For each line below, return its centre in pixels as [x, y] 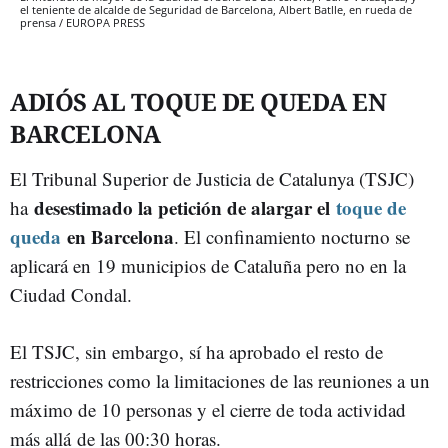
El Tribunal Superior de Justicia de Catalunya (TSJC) [212, 178]
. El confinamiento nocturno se [292, 236]
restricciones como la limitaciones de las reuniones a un [220, 380]
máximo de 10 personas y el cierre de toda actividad [208, 409]
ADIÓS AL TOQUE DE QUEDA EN [198, 101]
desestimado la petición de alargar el [185, 207]
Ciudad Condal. [71, 294]
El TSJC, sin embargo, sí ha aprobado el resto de [196, 351]
